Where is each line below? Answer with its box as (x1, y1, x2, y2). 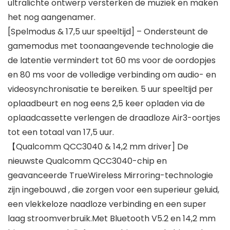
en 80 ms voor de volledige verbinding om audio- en (8, 69, 216, 81)
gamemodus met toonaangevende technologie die (8, 40, 214, 52)
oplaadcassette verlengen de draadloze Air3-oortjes (8, 112, 220, 124)
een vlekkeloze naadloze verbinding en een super (8, 198, 206, 210)
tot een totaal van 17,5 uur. (8, 126, 114, 139)
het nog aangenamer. (8, 11, 95, 24)
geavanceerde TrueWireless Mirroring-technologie (8, 169, 213, 182)
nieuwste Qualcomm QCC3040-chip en (8, 155, 167, 167)
